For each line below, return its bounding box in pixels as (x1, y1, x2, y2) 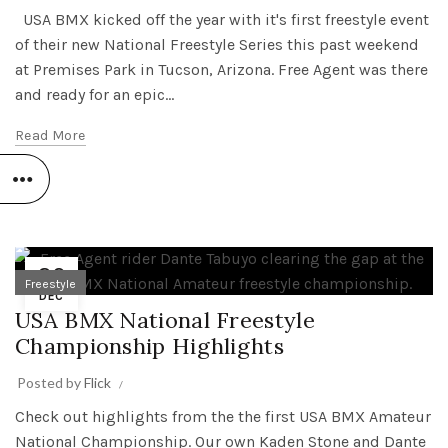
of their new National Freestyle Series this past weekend (15, 35, 419, 54)
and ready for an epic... (15, 85, 174, 104)
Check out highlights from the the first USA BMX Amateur (15, 407, 431, 426)
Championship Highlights (15, 332, 284, 360)
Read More (15, 127, 86, 144)
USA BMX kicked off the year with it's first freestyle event (15, 10, 429, 29)
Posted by (17, 374, 84, 391)
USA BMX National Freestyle (15, 306, 315, 334)
